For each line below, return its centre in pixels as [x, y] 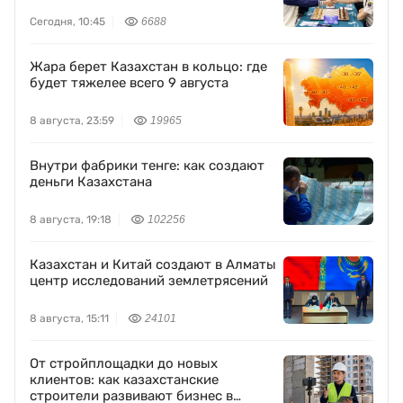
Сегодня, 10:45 [67, 22]
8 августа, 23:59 [72, 121]
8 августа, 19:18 [71, 219]
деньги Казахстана [91, 182]
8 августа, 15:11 [69, 318]
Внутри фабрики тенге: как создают [147, 166]
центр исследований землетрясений [149, 281]
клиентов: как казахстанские [124, 380]
